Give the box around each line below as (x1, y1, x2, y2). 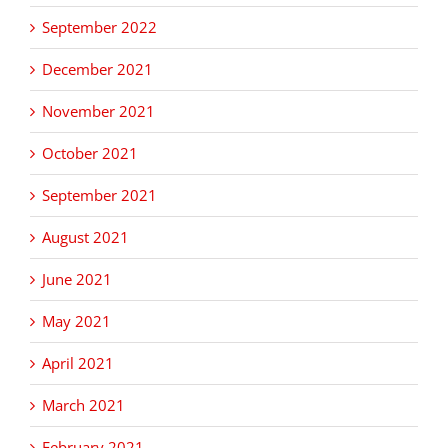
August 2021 (42, 227, 129, 248)
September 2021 (42, 185, 157, 206)
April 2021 (42, 353, 114, 374)
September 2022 (42, 17, 157, 38)
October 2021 (42, 143, 138, 164)
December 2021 (42, 59, 153, 80)
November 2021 (42, 101, 155, 122)
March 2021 (42, 395, 125, 416)
